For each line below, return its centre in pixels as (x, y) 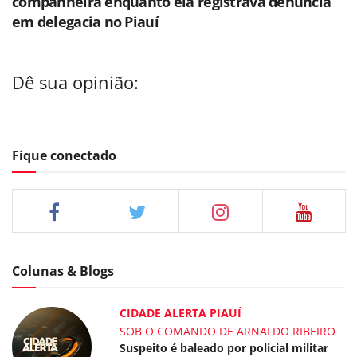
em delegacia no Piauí (85, 21)
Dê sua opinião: (75, 83)
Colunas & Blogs (63, 271)
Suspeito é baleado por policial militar (224, 347)
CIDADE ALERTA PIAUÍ (181, 312)
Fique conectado (64, 155)
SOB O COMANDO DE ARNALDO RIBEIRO (228, 331)
